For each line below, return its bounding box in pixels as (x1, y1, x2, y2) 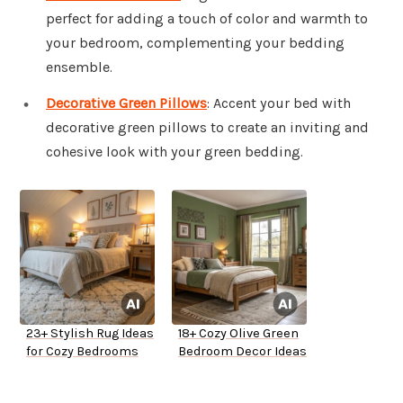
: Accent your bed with (207, 94, 351, 112)
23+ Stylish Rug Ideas (26, 326, 154, 342)
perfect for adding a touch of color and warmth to (46, 10, 368, 28)
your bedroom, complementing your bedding (46, 34, 345, 52)
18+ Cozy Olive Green (178, 326, 299, 342)
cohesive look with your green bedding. (46, 143, 303, 161)
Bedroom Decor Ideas (178, 344, 307, 360)
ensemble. (46, 58, 112, 76)
